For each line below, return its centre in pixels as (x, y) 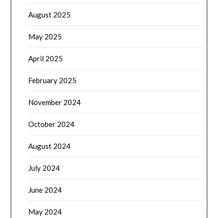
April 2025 (46, 59)
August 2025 (50, 15)
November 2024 (55, 102)
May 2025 (45, 37)
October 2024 (52, 124)
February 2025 (53, 81)
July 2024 (44, 168)
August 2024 (50, 146)
